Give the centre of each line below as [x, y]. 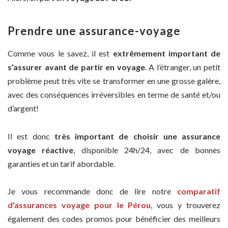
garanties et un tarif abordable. [61, 163]
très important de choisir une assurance [137, 136]
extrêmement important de [166, 53]
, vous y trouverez [186, 205]
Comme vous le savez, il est [60, 53]
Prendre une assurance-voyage [94, 31]
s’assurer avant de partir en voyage [76, 67]
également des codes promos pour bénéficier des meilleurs [114, 219]
